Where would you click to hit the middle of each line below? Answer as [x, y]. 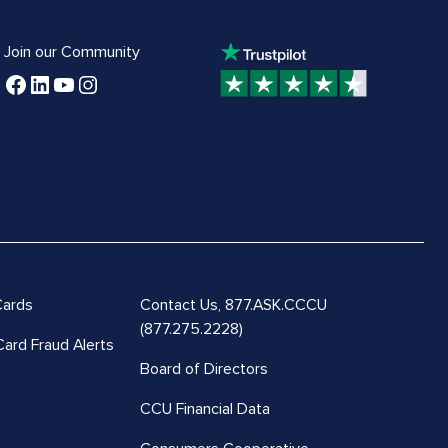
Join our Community [72, 51]
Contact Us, [182, 304]
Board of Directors [203, 368]
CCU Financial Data [204, 408]
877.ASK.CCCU [275, 304]
